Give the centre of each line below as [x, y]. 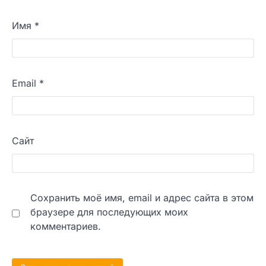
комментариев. [66, 227]
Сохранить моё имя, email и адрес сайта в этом [142, 198]
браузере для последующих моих [109, 212]
